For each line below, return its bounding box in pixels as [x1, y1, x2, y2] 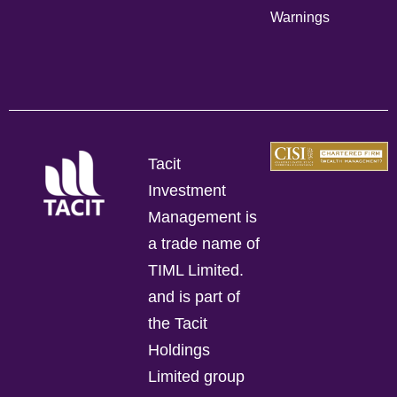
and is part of [148, 288, 241, 307]
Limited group [148, 368, 245, 386]
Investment [148, 182, 227, 200]
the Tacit [148, 315, 208, 333]
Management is [148, 208, 258, 227]
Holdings [148, 341, 211, 360]
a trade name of [148, 235, 261, 253]
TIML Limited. [148, 261, 245, 280]
